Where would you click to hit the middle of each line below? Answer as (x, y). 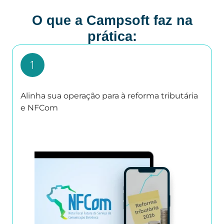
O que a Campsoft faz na (112, 20)
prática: (112, 36)
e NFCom (39, 108)
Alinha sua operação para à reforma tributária (109, 96)
